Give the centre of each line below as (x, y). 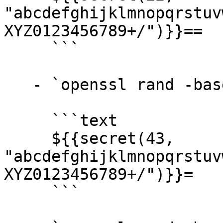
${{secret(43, (28, 138)
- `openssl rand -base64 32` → (18, 85)
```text (28, 120)
